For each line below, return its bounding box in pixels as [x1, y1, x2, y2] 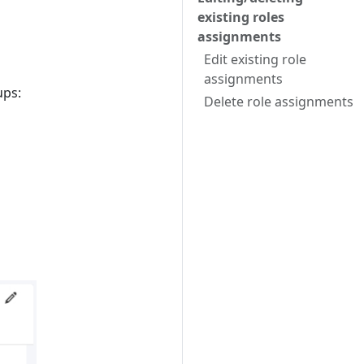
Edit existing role [204, 50, 306, 68]
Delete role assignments [204, 93, 353, 110]
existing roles [197, 8, 284, 26]
